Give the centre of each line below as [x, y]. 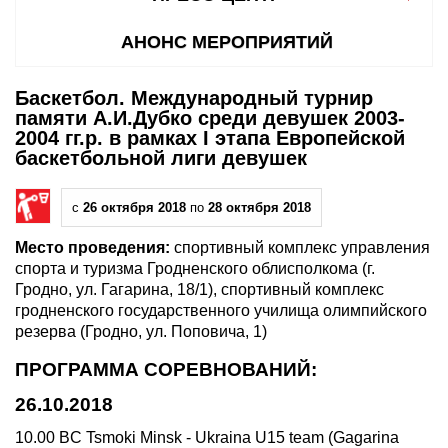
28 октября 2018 [259, 207]
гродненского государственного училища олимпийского [221, 310]
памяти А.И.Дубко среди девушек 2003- [210, 117]
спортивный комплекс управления [302, 247]
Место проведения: [94, 247]
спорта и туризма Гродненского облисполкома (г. [195, 268]
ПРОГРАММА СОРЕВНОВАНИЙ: [166, 369]
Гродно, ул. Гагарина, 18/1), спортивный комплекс [199, 289]
